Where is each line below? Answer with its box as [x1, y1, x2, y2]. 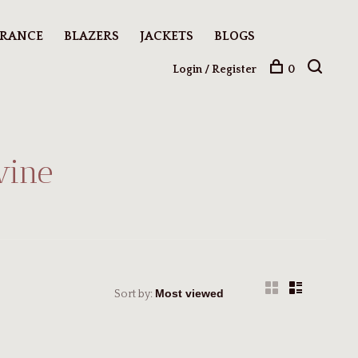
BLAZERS [64, 28, 119, 43]
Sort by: [114, 288, 153, 300]
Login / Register [173, 63, 257, 76]
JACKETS [140, 28, 193, 43]
